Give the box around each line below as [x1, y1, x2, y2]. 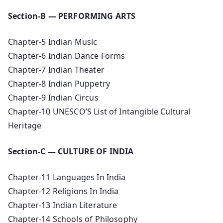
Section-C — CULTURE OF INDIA [8, 145, 134, 157]
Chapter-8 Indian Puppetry [8, 78, 110, 89]
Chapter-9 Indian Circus [8, 92, 99, 103]
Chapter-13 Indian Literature [8, 199, 117, 211]
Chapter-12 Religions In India [8, 185, 119, 197]
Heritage [8, 119, 42, 131]
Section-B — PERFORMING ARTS [8, 10, 136, 21]
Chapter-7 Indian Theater [8, 64, 105, 75]
